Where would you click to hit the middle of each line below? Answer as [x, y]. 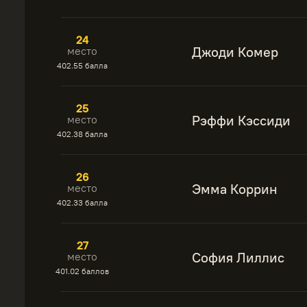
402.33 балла [82, 202]
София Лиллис [238, 257]
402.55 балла [82, 65]
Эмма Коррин [235, 189]
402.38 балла [82, 134]
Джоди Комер [235, 52]
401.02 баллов [82, 271]
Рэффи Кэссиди [241, 120]
